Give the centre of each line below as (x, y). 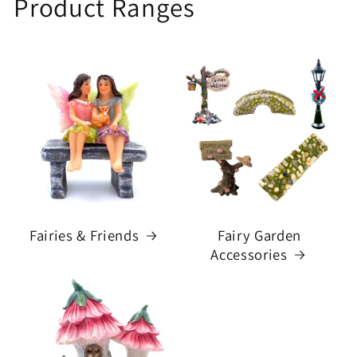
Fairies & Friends (84, 235)
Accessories (249, 254)
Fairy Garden (259, 235)
